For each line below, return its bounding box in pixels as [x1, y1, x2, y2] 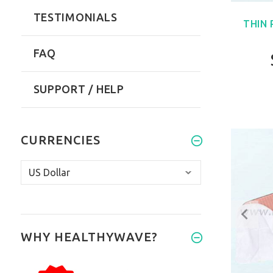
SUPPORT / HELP [33, 83, 124, 96]
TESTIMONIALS [33, 11, 118, 24]
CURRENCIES [20, 133, 101, 147]
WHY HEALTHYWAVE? [20, 230, 158, 244]
